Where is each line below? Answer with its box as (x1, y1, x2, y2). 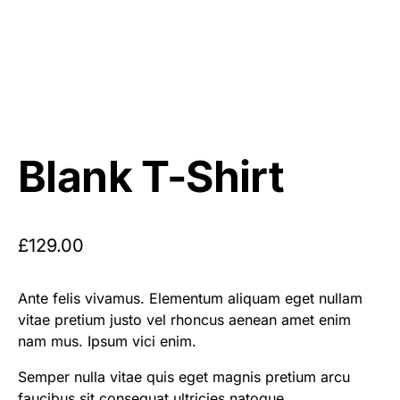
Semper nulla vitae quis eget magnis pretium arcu (18, 368, 350, 386)
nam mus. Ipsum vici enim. (18, 332, 196, 350)
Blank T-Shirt (18, 150, 285, 203)
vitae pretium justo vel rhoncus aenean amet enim (18, 311, 351, 329)
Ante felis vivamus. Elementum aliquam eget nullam (18, 289, 362, 307)
